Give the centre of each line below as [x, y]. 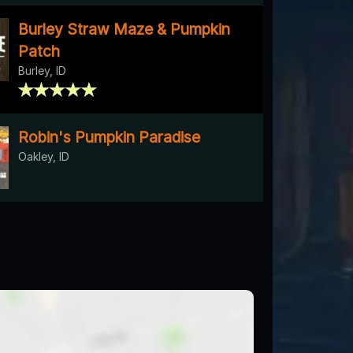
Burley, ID [42, 70]
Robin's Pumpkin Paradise [109, 137]
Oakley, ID [44, 156]
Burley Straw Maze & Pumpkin [124, 29]
